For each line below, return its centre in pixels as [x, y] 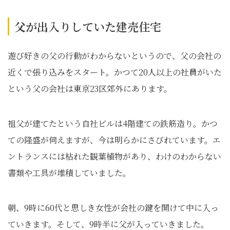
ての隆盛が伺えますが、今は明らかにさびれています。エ [114, 140]
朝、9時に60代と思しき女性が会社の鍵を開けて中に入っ [113, 208]
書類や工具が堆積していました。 [69, 173]
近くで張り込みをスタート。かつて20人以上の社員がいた [115, 72]
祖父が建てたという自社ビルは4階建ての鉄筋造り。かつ [113, 123]
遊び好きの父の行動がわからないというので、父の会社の [114, 56]
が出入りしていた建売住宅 [93, 26]
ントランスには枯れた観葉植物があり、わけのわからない [114, 156]
